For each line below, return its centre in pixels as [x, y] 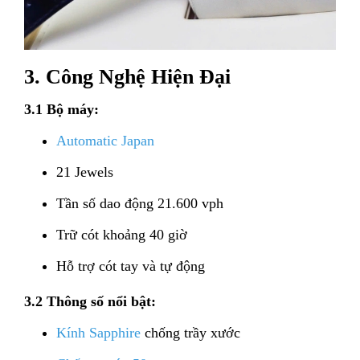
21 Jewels [85, 172]
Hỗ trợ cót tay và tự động [131, 266]
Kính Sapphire [98, 333]
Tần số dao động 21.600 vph [140, 204]
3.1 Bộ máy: [61, 110]
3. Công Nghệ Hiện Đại [127, 77]
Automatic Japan [105, 141]
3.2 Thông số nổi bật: [90, 302]
